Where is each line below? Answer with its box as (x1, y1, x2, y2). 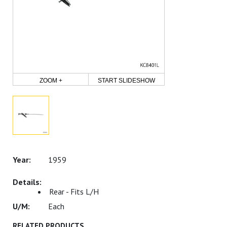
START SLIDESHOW (98, 77, 156, 84)
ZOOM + (39, 77, 62, 84)
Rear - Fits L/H (49, 186, 99, 197)
